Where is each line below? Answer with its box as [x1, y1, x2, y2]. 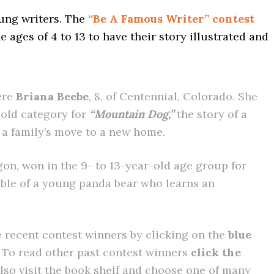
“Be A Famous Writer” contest [88, 12, 254, 26]
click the [191, 245, 241, 259]
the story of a [174, 107, 247, 121]
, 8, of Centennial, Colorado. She [89, 89, 257, 103]
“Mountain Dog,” [89, 107, 174, 121]
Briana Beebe [16, 89, 89, 103]
